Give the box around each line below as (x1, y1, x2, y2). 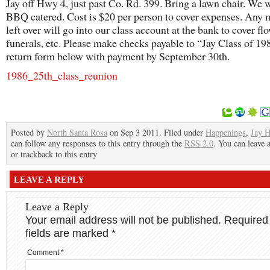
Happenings (206, 127, 246, 138)
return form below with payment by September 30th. (6, 49, 230, 63)
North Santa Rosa (47, 127, 107, 138)
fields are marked (25, 227, 111, 239)
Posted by (11, 127, 47, 138)
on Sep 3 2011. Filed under (107, 127, 206, 138)
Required (224, 214, 268, 226)
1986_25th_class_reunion (6, 68, 118, 83)
